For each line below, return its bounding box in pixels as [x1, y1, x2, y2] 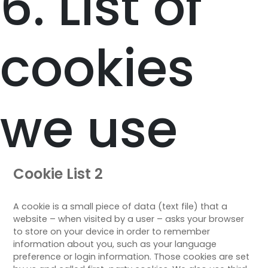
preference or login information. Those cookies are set [13, 250, 250, 263]
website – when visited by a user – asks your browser [13, 212, 245, 225]
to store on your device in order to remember [13, 225, 211, 237]
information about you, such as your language [13, 237, 217, 250]
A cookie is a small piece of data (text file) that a [13, 200, 228, 212]
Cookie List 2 [13, 163, 103, 184]
